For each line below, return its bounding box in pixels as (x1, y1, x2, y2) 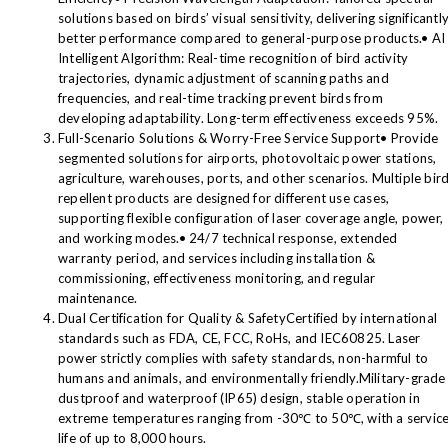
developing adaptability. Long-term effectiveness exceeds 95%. (58, 110, 439, 126)
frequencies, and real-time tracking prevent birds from (58, 90, 383, 106)
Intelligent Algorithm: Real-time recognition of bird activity (58, 50, 409, 66)
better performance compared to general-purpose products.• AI (58, 30, 446, 46)
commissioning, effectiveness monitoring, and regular (58, 270, 376, 286)
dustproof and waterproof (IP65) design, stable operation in (58, 390, 420, 406)
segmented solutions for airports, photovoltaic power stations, (58, 150, 437, 166)
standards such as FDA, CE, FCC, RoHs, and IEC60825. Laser (58, 330, 421, 346)
